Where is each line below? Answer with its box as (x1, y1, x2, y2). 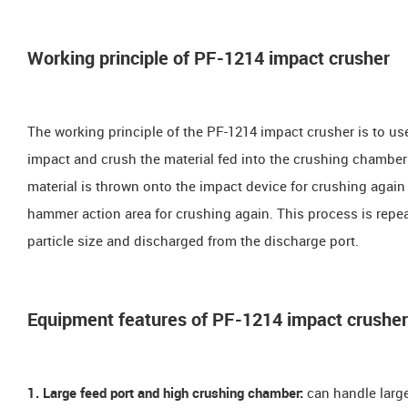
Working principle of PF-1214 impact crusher (27, 48, 390, 69)
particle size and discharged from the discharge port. (27, 234, 359, 250)
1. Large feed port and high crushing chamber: (27, 386, 303, 402)
